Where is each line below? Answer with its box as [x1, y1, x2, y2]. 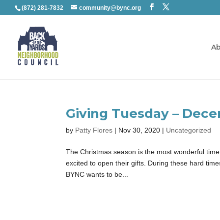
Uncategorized [166, 126, 212, 134]
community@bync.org [79, 4, 141, 11]
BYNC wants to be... [66, 170, 129, 178]
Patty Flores [75, 126, 113, 134]
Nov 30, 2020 [118, 126, 161, 134]
